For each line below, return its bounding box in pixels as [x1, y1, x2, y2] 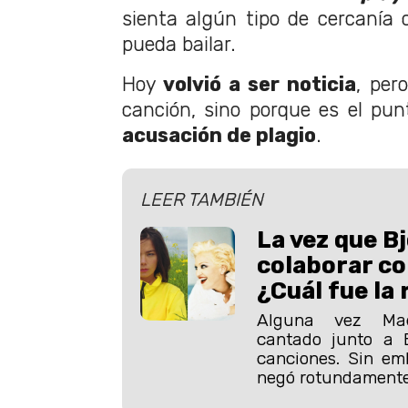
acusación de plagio [122, 123, 316, 147]
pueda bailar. [122, 32, 236, 56]
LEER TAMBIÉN [140, 188, 263, 210]
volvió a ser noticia [163, 72, 357, 96]
